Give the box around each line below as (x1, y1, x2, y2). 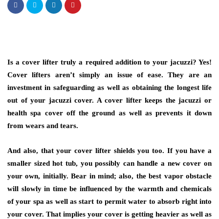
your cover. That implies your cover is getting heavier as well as (7, 210, 212, 218)
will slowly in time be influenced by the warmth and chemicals (7, 185, 212, 193)
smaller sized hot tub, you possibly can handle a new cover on (7, 159, 212, 167)
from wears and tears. (7, 122, 78, 130)
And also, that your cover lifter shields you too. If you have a (7, 147, 212, 154)
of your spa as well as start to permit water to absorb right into (7, 197, 212, 205)
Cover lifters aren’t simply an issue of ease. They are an (7, 71, 212, 79)
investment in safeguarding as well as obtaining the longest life (7, 84, 212, 91)
